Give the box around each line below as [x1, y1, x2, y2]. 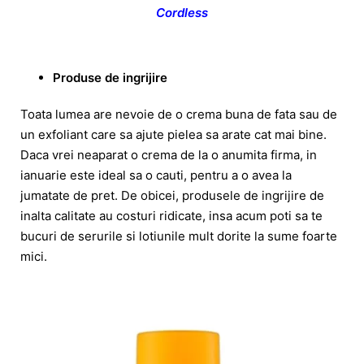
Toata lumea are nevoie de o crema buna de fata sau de [20, 106, 337, 122]
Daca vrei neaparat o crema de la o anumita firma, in [20, 146, 317, 162]
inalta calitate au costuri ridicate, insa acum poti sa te [20, 207, 323, 223]
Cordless [156, 4, 208, 20]
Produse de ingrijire [53, 69, 167, 85]
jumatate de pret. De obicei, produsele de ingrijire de [20, 187, 324, 203]
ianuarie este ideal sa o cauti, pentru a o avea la [20, 167, 292, 183]
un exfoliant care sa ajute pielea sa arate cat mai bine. [20, 126, 327, 142]
